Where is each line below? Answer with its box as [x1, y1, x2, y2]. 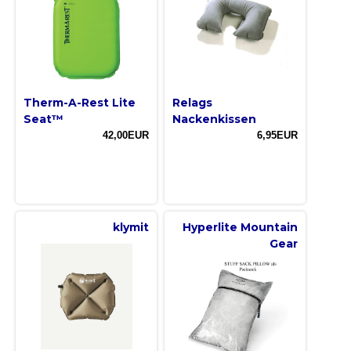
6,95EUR [257, 128, 298, 141]
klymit [113, 219, 149, 234]
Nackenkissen [172, 111, 256, 126]
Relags [172, 95, 212, 110]
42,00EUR [103, 128, 149, 141]
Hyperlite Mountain [183, 219, 298, 234]
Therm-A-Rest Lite [24, 95, 136, 110]
